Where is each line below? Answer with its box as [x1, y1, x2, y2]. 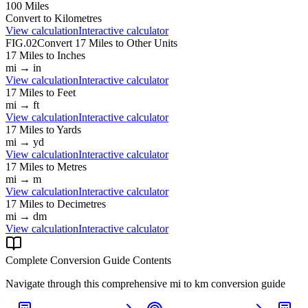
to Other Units [113, 36, 177, 49]
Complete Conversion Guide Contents [5, 254, 171, 266]
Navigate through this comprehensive [5, 277, 170, 289]
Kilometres [54, 12, 102, 24]
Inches [57, 49, 85, 61]
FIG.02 [5, 36, 37, 49]
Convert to [5, 12, 54, 24]
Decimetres [57, 197, 106, 210]
